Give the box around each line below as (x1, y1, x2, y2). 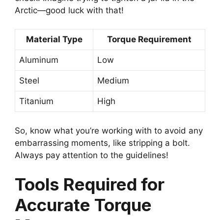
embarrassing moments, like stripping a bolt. (15, 137, 190, 148)
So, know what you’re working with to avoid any (15, 125, 203, 136)
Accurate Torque (15, 194, 152, 216)
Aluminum (19, 55, 58, 65)
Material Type (26, 34, 82, 45)
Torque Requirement (107, 34, 192, 45)
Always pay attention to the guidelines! (15, 150, 168, 160)
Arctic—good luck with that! (15, 5, 124, 15)
